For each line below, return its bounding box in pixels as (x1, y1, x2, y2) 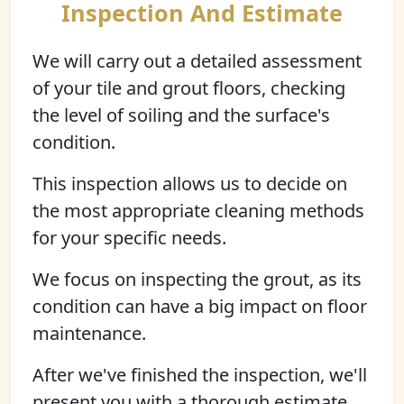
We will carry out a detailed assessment (32, 49, 362, 73)
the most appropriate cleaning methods (32, 198, 364, 223)
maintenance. (32, 321, 146, 345)
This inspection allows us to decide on (32, 171, 347, 196)
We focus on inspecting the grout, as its (32, 267, 362, 291)
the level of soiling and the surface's (32, 103, 330, 127)
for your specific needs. (32, 225, 226, 250)
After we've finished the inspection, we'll (32, 363, 367, 387)
